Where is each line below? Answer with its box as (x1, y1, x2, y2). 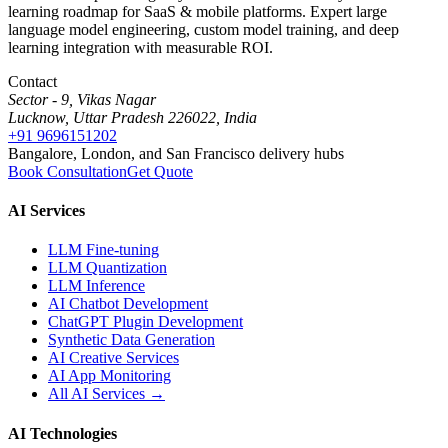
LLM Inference (48, 277, 145, 295)
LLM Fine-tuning (48, 241, 159, 259)
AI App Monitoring (48, 367, 171, 385)
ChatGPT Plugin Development (48, 313, 243, 331)
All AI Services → (48, 385, 165, 403)
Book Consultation (8, 162, 127, 180)
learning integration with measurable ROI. (8, 38, 273, 56)
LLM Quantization (48, 259, 167, 277)
